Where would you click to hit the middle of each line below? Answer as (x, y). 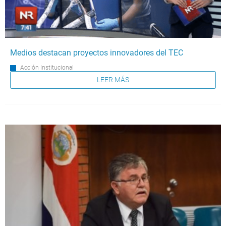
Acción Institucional (47, 67)
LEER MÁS (113, 80)
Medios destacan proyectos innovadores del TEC (97, 52)
